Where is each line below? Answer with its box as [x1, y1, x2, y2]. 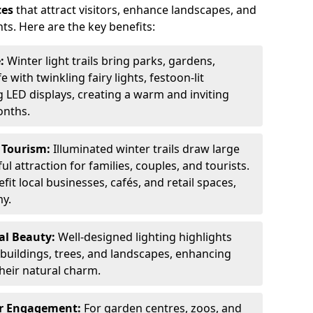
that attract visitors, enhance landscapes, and [13, 2, 256, 17]
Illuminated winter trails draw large [53, 141, 240, 156]
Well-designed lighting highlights [58, 229, 232, 245]
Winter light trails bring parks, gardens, [7, 53, 215, 68]
